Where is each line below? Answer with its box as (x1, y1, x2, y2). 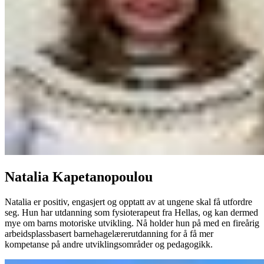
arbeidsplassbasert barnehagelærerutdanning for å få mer (5, 228, 213, 239)
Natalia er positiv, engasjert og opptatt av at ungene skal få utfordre (5, 196, 252, 207)
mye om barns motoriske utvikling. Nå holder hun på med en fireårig (5, 217, 259, 228)
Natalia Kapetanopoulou (5, 169, 153, 184)
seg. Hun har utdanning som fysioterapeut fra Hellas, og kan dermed (5, 207, 258, 217)
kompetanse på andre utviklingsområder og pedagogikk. (5, 239, 213, 249)
